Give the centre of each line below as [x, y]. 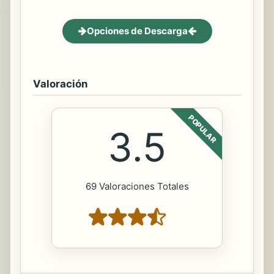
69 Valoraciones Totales [137, 186]
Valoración [60, 83]
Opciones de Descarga [137, 31]
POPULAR [202, 129]
